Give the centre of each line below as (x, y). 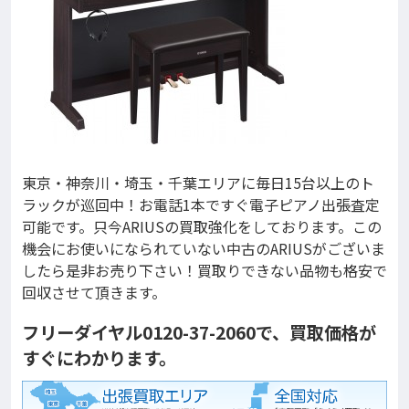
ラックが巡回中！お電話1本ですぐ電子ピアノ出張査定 (201, 204)
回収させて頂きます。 (94, 292)
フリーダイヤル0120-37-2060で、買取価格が (199, 332)
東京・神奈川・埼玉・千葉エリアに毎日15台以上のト (198, 183)
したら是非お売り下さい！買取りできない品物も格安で (204, 270)
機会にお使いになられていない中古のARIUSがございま (204, 248)
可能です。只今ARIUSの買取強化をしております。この (202, 226)
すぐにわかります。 (99, 358)
